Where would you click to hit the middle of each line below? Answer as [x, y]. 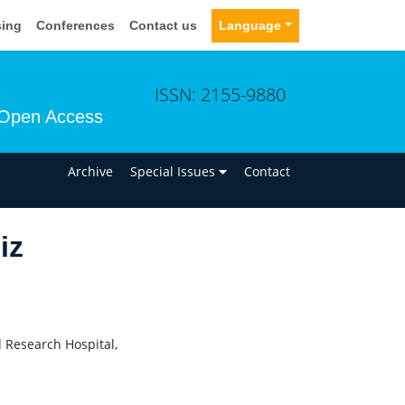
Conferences [76, 25]
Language [250, 25]
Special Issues [175, 171]
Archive [91, 171]
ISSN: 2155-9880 [220, 94]
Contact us [164, 25]
